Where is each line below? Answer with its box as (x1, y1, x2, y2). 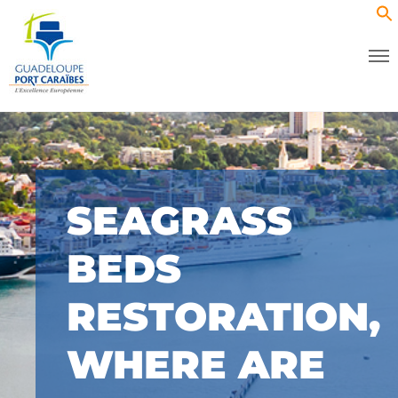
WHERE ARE (67, 340, 325, 388)
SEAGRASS (67, 196, 292, 244)
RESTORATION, (67, 292, 380, 340)
